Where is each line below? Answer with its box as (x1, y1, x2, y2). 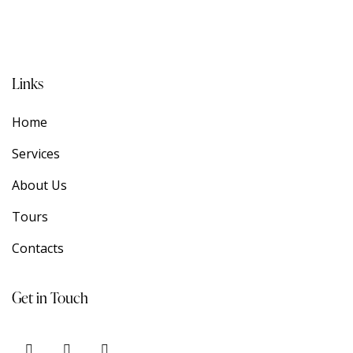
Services (12, 145, 60, 163)
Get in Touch (12, 287, 88, 309)
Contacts (12, 240, 64, 258)
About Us (12, 176, 67, 195)
